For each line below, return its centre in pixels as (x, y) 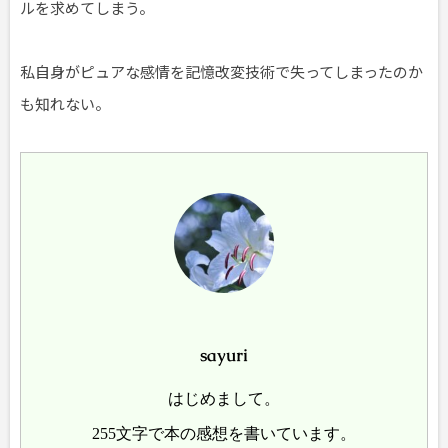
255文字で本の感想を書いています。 (224, 433)
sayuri (224, 355)
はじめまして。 (224, 398)
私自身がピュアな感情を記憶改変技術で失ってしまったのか (221, 71)
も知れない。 (65, 103)
